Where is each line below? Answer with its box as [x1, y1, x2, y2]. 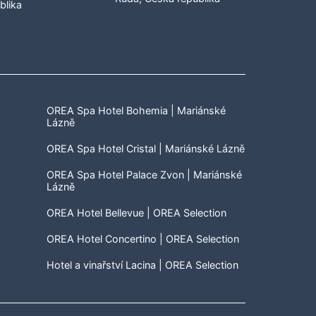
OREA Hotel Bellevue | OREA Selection [46, 207, 226, 219]
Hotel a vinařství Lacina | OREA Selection [46, 259, 238, 271]
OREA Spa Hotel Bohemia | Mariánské [46, 104, 226, 116]
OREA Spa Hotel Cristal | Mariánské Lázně [46, 142, 245, 154]
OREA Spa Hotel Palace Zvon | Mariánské [46, 169, 242, 181]
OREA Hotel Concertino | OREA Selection [46, 233, 239, 245]
